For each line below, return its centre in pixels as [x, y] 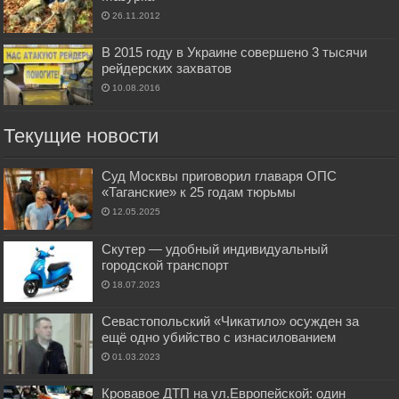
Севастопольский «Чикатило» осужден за [231, 321]
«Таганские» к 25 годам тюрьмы [199, 192]
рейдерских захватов [167, 69]
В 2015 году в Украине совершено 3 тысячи [235, 53]
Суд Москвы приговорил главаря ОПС [220, 176]
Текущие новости [81, 136]
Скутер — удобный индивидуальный [215, 248]
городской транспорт [166, 265]
